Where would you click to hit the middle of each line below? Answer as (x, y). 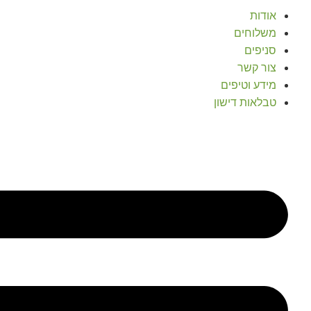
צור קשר (257, 68)
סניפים (260, 50)
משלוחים (255, 33)
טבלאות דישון (245, 102)
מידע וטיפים (249, 85)
